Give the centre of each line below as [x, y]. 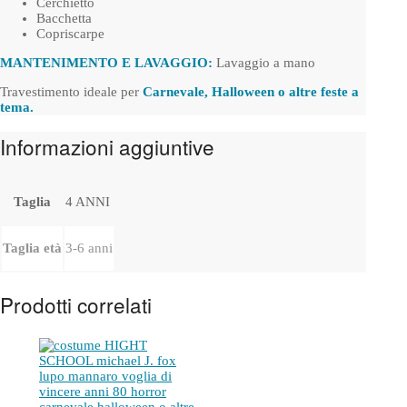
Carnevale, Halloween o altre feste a [251, 91]
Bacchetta [64, 18]
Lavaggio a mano [264, 62]
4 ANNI [88, 201]
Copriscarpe [70, 33]
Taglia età [32, 248]
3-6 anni [89, 248]
